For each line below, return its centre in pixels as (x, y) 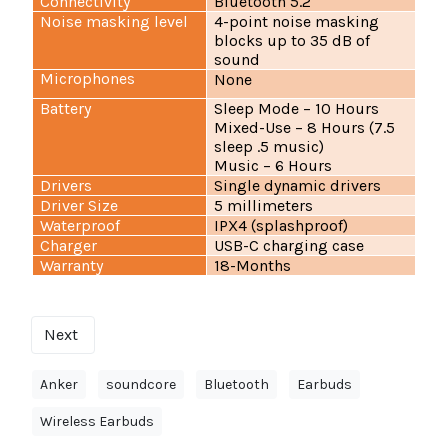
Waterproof (80, 226)
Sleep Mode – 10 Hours (297, 109)
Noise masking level (114, 22)
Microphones (88, 79)
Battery (66, 109)
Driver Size (79, 206)
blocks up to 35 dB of (292, 41)
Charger (69, 246)
